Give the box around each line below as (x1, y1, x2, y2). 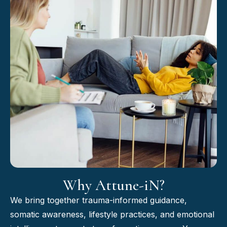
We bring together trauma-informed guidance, (10, 195, 187, 205)
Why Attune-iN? (62, 175, 165, 195)
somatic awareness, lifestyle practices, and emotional (10, 209, 214, 219)
